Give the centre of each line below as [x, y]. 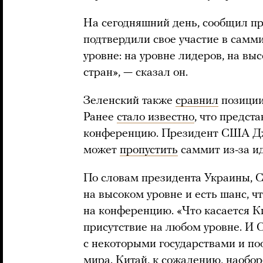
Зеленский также [129, 101]
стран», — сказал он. [136, 73]
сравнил [197, 101]
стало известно [156, 117]
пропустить [149, 150]
